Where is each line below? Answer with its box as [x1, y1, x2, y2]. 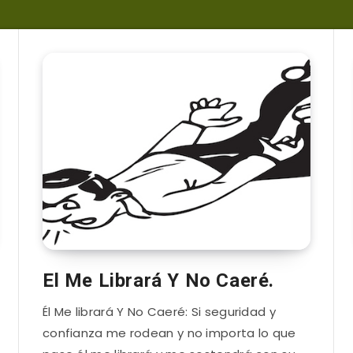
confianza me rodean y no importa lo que [42, 325, 296, 341]
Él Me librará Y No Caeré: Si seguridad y [42, 303, 276, 320]
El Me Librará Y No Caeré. [42, 269, 274, 292]
